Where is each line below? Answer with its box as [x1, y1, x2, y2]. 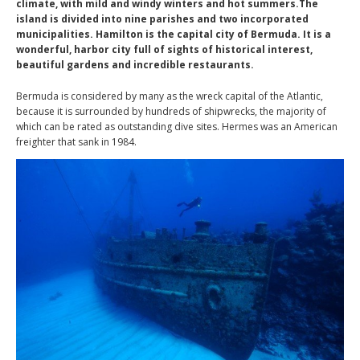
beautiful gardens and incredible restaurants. [16, 58, 254, 72]
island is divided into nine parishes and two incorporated [16, 12, 309, 26]
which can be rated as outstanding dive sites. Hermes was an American [16, 120, 337, 133]
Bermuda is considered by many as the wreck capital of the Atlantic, [16, 89, 323, 103]
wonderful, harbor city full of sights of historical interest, [16, 43, 313, 56]
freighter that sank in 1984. [16, 135, 137, 149]
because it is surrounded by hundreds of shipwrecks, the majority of [16, 104, 326, 118]
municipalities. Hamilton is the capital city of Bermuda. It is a [16, 27, 331, 41]
